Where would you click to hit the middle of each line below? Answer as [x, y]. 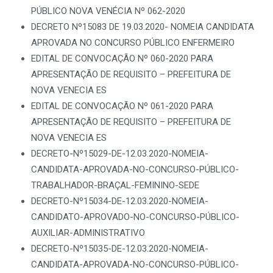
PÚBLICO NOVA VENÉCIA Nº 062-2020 [109, 11]
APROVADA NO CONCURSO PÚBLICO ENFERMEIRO [134, 43]
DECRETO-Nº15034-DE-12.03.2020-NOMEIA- [120, 201]
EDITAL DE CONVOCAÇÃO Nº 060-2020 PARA [122, 58]
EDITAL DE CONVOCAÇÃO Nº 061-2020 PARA [122, 106]
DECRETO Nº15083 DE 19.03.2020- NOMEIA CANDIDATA [143, 27]
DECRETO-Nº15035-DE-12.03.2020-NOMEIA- [120, 249]
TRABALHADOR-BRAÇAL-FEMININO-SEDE [116, 185]
